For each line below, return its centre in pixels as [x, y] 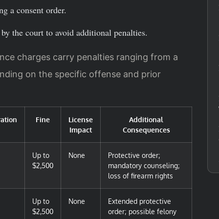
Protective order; [134, 155]
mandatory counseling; [144, 165]
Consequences [146, 130]
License [81, 120]
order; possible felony [142, 211]
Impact [81, 130]
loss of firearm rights [141, 176]
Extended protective [140, 201]
